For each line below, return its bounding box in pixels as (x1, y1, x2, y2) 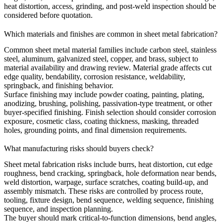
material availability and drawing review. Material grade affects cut (4, 63, 212, 72)
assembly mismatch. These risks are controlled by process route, (4, 186, 203, 195)
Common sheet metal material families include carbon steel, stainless (4, 45, 217, 54)
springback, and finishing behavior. (4, 81, 113, 90)
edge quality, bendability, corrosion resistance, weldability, (4, 72, 185, 81)
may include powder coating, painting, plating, (57, 90, 204, 99)
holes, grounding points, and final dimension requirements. (4, 125, 187, 134)
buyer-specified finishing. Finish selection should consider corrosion (4, 108, 216, 116)
